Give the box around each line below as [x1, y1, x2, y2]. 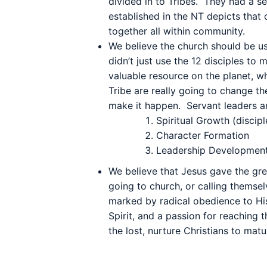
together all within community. [108, 25, 245, 37]
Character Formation [156, 129, 249, 141]
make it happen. [108, 100, 181, 111]
